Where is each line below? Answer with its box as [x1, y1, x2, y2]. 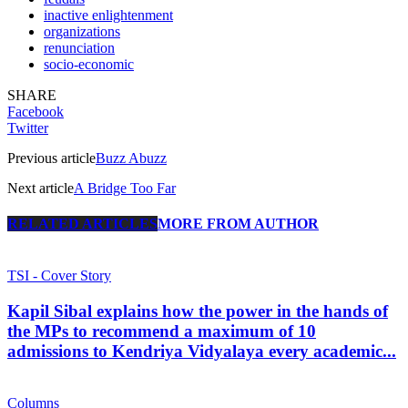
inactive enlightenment [44, 6, 173, 23]
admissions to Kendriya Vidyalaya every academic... [7, 342, 396, 362]
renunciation [44, 39, 115, 56]
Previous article [7, 149, 96, 166]
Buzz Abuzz [96, 149, 167, 166]
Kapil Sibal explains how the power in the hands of [7, 301, 388, 321]
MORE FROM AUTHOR [158, 216, 319, 232]
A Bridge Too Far [74, 179, 176, 196]
